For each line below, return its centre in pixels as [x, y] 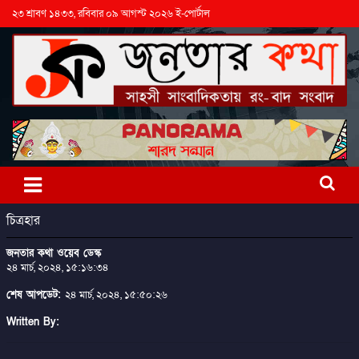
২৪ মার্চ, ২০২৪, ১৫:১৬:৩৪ [58, 268]
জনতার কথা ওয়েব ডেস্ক [54, 254]
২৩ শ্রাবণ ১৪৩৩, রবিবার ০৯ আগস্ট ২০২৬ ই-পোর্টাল [111, 14]
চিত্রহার [23, 221]
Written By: [33, 323]
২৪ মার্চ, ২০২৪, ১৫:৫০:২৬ [116, 295]
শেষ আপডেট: [36, 295]
